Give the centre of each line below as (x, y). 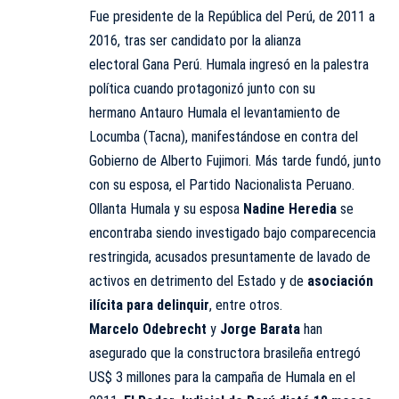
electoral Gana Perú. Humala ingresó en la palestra (229, 65)
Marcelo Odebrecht (148, 330)
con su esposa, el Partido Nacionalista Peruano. (222, 185)
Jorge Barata (260, 330)
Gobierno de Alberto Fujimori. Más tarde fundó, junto (235, 161)
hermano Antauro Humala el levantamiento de (215, 113)
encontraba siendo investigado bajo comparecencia (232, 233)
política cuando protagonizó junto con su (202, 89)
